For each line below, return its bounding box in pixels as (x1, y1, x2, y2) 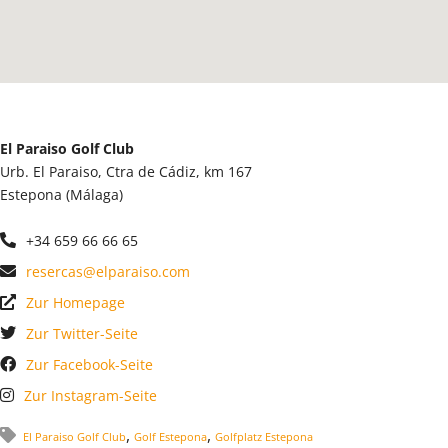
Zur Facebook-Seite (26, 354, 153, 374)
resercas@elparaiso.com (26, 261, 190, 281)
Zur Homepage (26, 292, 125, 312)
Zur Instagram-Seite (24, 385, 157, 405)
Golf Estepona (134, 428, 207, 444)
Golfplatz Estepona (215, 428, 313, 444)
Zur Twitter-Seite (26, 323, 138, 343)
